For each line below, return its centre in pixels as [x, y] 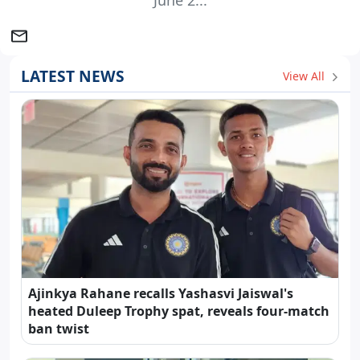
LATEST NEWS [73, 76]
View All [305, 76]
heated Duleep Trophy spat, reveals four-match [179, 311]
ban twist [59, 329]
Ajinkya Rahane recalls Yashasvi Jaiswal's [161, 294]
